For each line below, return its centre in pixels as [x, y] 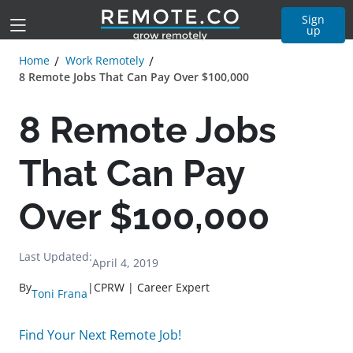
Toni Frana [59, 294]
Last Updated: [56, 256]
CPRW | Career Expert [152, 287]
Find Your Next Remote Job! [100, 335]
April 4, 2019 [125, 263]
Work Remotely [105, 60]
